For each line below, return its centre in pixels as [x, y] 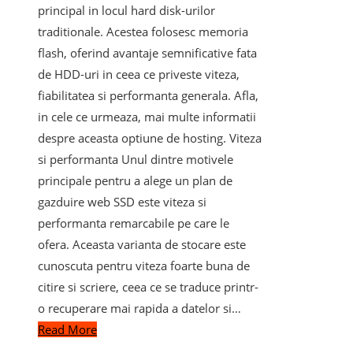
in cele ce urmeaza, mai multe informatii [147, 116]
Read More [67, 329]
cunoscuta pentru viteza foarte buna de [144, 265]
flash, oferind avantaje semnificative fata [147, 52]
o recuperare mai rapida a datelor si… [139, 308]
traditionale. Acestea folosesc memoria [143, 31]
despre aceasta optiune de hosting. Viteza [150, 137]
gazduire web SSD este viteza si [122, 201]
